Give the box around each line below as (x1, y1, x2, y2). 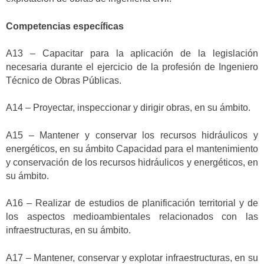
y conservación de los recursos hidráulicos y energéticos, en (6, 157, 258, 167)
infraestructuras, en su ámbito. (6, 225, 131, 236)
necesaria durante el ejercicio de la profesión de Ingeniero (6, 62, 258, 72)
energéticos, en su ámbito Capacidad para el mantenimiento (6, 143, 258, 154)
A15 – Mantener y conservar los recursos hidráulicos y (6, 130, 258, 140)
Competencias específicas (6, 21, 124, 31)
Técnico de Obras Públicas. (6, 75, 121, 86)
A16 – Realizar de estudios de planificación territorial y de (6, 198, 258, 209)
